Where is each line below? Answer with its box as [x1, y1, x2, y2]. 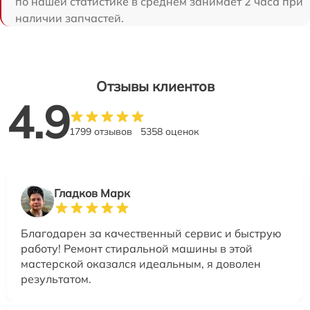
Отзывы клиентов [95, 77, 215, 95]
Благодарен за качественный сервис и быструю [21, 226, 282, 240]
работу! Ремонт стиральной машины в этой [21, 241, 253, 255]
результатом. [21, 271, 91, 286]
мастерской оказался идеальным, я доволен [21, 256, 261, 271]
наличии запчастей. [15, 10, 124, 25]
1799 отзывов [69, 125, 132, 138]
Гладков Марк [54, 185, 130, 200]
